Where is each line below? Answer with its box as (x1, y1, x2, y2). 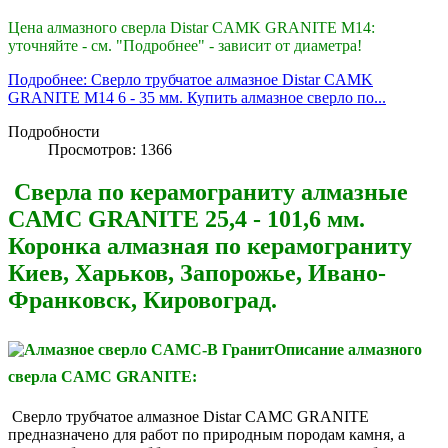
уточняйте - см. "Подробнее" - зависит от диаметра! (8, 36, 362, 54)
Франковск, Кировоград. (8, 286, 277, 313)
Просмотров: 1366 (48, 140, 172, 158)
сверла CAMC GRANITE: (8, 367, 197, 385)
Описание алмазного (274, 340, 422, 358)
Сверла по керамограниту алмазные (8, 178, 408, 205)
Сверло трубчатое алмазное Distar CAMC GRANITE (8, 407, 369, 425)
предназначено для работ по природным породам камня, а (8, 425, 405, 443)
